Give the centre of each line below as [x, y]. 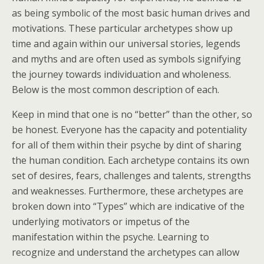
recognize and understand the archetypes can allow [126, 252]
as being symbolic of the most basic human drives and [131, 13]
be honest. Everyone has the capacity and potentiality [129, 130]
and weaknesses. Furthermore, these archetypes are [128, 191]
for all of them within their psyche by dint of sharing [127, 145]
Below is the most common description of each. [115, 90]
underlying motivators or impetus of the [101, 222]
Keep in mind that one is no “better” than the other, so [132, 114]
